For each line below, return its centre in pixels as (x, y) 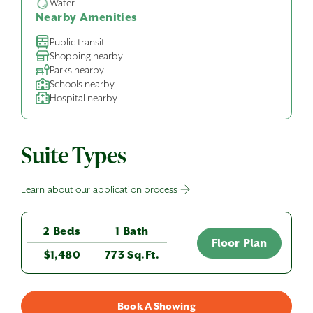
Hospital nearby (83, 98)
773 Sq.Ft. (132, 255)
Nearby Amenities (87, 17)
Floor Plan (239, 243)
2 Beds (62, 231)
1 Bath (132, 231)
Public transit (77, 42)
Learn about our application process (100, 189)
